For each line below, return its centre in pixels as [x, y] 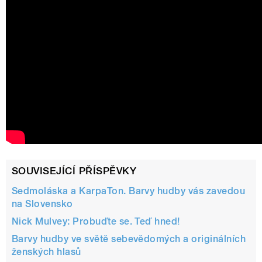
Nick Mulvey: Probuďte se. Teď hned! [96, 221]
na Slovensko [42, 204]
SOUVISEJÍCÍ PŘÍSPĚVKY [74, 171]
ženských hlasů [46, 251]
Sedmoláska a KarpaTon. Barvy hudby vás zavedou [129, 191]
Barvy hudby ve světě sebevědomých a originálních [129, 239]
